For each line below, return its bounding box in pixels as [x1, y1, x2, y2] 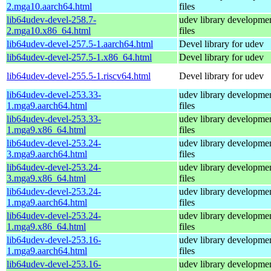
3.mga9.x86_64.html [7, 172, 86, 183]
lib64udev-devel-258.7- [7, 14, 96, 25]
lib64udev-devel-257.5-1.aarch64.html [7, 38, 153, 49]
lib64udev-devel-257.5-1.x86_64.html [7, 51, 152, 62]
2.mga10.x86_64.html [7, 25, 91, 36]
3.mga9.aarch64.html [7, 148, 87, 159]
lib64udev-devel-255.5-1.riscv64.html [7, 70, 151, 81]
